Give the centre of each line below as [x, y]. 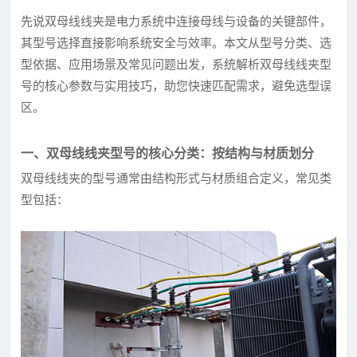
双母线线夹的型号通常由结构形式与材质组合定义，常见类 [177, 179]
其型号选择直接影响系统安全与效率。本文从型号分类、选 [177, 43]
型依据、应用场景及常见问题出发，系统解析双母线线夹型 [177, 65]
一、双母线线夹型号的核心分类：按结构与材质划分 [168, 154]
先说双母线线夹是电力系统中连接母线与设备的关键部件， [177, 22]
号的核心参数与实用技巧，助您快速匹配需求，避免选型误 [177, 86]
